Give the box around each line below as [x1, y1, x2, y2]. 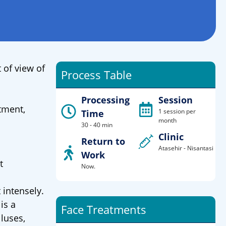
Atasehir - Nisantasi [158, 144, 213, 152]
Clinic [158, 131, 184, 143]
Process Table [61, 67, 132, 82]
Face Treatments [61, 202, 146, 217]
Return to [81, 135, 125, 147]
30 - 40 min [81, 121, 112, 129]
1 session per [158, 107, 196, 116]
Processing [81, 94, 130, 106]
